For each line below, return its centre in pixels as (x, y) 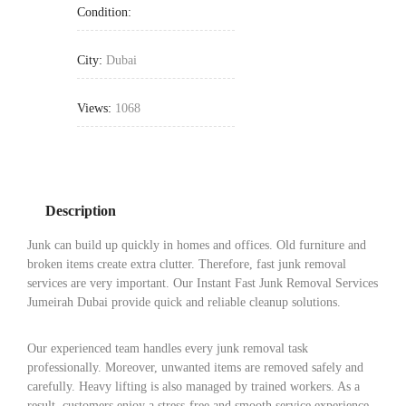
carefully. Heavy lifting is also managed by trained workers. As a (193, 387)
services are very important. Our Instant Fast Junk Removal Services (203, 284)
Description (81, 210)
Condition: (104, 13)
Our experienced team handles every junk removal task (168, 349)
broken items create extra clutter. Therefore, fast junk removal (187, 265)
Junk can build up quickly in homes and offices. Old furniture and (197, 246)
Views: (96, 109)
